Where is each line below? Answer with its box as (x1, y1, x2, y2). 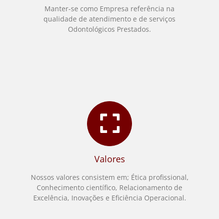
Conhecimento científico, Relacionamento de (37, 182, 182, 192)
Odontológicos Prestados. (68, 24, 151, 34)
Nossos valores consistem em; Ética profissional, (30, 172, 189, 182)
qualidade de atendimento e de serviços (44, 14, 175, 23)
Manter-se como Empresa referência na (44, 3, 175, 13)
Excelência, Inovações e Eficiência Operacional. (33, 193, 186, 202)
